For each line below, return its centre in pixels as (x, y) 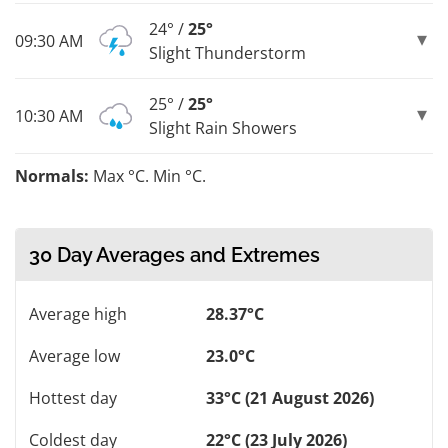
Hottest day (73, 397)
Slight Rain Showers (223, 127)
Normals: (52, 175)
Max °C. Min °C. (147, 175)
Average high (78, 313)
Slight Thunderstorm (227, 52)
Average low (74, 355)
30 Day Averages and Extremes (174, 254)
